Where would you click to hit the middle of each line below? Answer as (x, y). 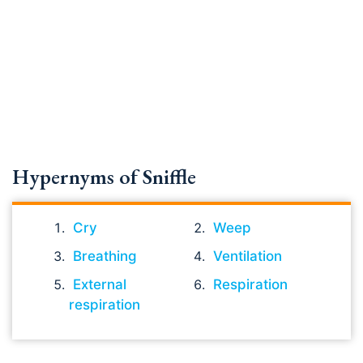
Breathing (105, 256)
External (100, 284)
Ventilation (248, 256)
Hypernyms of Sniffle (104, 177)
